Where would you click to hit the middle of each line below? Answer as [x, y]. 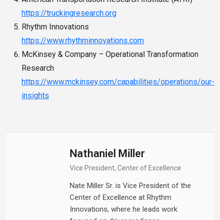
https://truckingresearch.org [69, 13]
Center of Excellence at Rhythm [121, 198]
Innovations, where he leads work [124, 209]
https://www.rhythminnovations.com [83, 41]
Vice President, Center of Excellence [125, 168]
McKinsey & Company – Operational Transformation [110, 55]
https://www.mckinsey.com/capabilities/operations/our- [118, 82]
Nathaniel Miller [107, 154]
